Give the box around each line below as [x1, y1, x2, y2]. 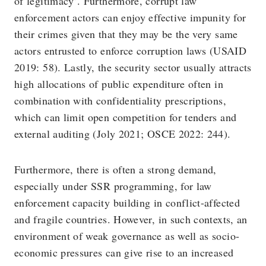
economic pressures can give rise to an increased [14, 245, 234, 259]
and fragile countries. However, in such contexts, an [14, 212, 248, 226]
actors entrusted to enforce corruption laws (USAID [14, 43, 246, 58]
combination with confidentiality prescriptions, [14, 93, 226, 107]
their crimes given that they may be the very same [14, 27, 238, 41]
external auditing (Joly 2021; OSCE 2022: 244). [14, 126, 231, 141]
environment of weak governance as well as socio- [14, 229, 240, 243]
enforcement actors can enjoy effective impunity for [14, 10, 246, 24]
